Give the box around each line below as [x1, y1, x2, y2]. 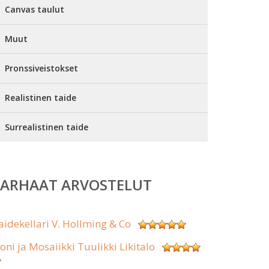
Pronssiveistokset [5, 62, 78, 74]
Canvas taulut [5, 4, 64, 15]
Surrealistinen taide [5, 121, 88, 133]
